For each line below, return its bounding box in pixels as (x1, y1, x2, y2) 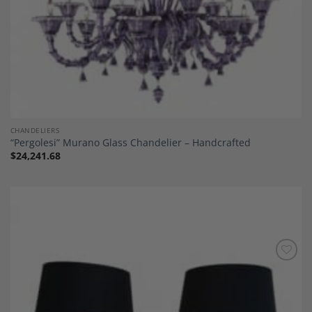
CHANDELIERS (10, 125, 60, 135)
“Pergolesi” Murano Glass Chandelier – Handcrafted (10, 136, 251, 150)
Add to (267, 265, 292, 276)
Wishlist (265, 274, 295, 286)
